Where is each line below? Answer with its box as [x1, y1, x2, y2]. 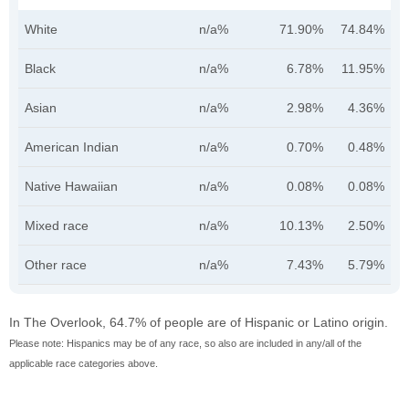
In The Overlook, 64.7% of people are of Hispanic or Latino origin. [9, 315, 388, 330]
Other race [25, 257, 87, 273]
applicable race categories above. [9, 358, 158, 370]
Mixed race [25, 218, 89, 234]
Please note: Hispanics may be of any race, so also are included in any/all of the [9, 338, 362, 350]
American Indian [25, 140, 119, 155]
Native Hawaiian [25, 179, 118, 194]
